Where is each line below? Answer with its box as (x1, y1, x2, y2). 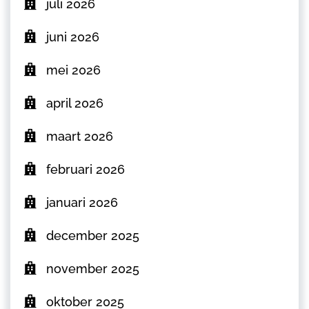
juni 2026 (46, 30, 99, 45)
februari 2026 (46, 162, 125, 177)
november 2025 (46, 261, 139, 277)
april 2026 (46, 96, 103, 111)
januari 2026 (46, 195, 118, 210)
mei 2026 (46, 63, 101, 78)
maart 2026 (46, 129, 113, 144)
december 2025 (46, 228, 139, 243)
